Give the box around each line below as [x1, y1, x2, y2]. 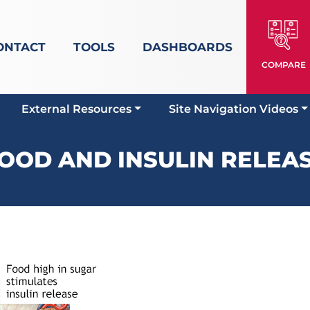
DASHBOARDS [142, 40, 232, 54]
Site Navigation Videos [169, 102, 299, 116]
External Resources [21, 102, 132, 116]
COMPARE [261, 60, 306, 70]
